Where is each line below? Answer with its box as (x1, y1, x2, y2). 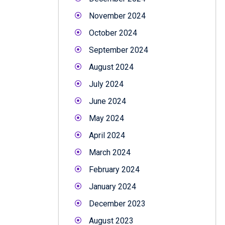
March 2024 (89, 147, 131, 157)
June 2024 (89, 96, 126, 106)
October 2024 (89, 28, 137, 38)
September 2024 (89, 45, 148, 55)
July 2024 (89, 79, 124, 89)
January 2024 (89, 181, 136, 191)
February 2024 (89, 164, 140, 174)
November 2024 (89, 11, 146, 21)
